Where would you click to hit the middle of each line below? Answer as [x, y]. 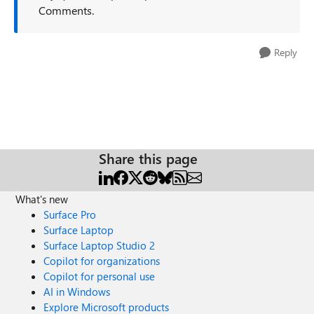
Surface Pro [70, 214]
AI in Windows [77, 292]
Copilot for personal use [100, 276]
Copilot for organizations [102, 261]
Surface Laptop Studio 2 [100, 245]
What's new [42, 199]
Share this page [148, 158]
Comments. [66, 10]
